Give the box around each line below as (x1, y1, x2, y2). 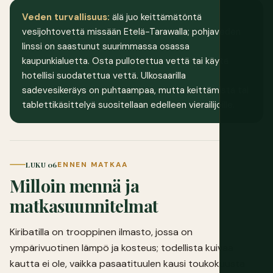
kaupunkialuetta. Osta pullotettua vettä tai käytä (22, 55, 229, 68)
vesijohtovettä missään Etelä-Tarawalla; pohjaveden (22, 26, 241, 38)
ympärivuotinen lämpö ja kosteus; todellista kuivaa (10, 241, 233, 254)
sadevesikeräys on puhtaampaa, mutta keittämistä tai (22, 84, 249, 97)
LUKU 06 (26, 159, 57, 169)
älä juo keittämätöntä (110, 11, 202, 24)
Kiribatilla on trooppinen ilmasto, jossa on (10, 225, 193, 238)
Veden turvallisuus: (22, 11, 110, 24)
